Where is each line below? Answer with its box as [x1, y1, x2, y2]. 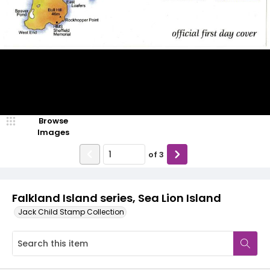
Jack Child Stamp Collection [18, 207, 124, 217]
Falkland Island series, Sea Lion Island [12, 190, 221, 206]
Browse [38, 115, 68, 127]
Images [37, 127, 69, 138]
